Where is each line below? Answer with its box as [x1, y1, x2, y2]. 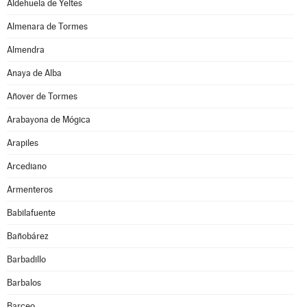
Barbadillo [7, 254, 46, 265]
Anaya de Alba [7, 68, 62, 78]
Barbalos [7, 278, 41, 288]
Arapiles [7, 138, 38, 148]
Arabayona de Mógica [7, 114, 90, 125]
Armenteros [7, 184, 53, 195]
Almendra [7, 45, 45, 55]
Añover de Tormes [7, 91, 77, 101]
